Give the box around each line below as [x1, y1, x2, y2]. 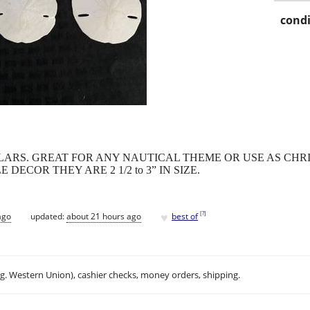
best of [172, 210, 198, 222]
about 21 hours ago [66, 210, 141, 222]
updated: [30, 210, 66, 222]
